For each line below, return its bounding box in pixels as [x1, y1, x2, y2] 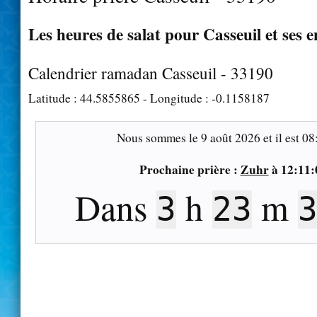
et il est [260, 129, 302, 146]
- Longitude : [140, 89, 212, 106]
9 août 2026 [200, 129, 260, 146]
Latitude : [28, 89, 80, 106]
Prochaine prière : [139, 160, 241, 178]
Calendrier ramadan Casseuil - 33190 [28, 62, 273, 83]
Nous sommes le [116, 129, 201, 146]
